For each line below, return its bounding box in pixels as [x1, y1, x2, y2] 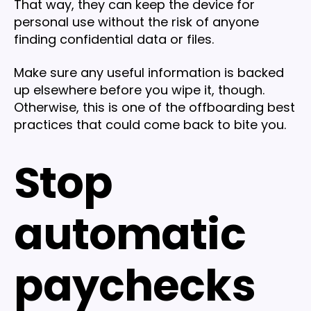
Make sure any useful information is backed [14, 63, 284, 81]
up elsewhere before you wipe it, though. [14, 81, 264, 99]
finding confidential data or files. [14, 31, 214, 49]
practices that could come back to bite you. [14, 115, 286, 133]
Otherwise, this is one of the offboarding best [14, 98, 295, 116]
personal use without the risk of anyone [14, 13, 259, 31]
